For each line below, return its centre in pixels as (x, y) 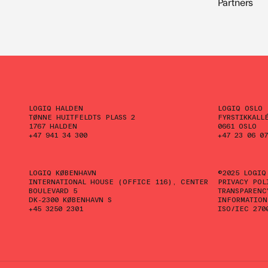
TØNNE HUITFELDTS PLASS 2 (82, 117)
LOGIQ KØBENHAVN (63, 173)
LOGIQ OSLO (240, 108)
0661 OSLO (237, 126)
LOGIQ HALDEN (56, 108)
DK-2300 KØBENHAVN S (70, 200)
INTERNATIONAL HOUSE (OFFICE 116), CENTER (118, 182)
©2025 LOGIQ (242, 173)
